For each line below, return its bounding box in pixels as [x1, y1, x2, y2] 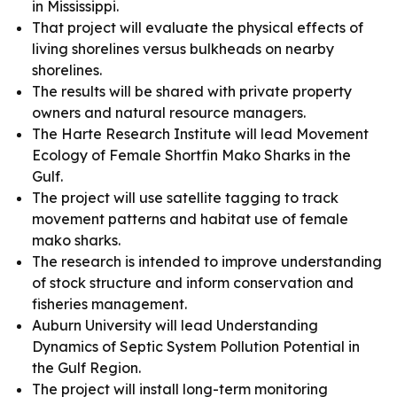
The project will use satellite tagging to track [32, 189, 339, 206]
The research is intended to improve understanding [32, 253, 382, 270]
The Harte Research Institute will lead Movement [32, 125, 369, 143]
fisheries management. [32, 295, 187, 313]
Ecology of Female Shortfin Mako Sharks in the [32, 146, 351, 164]
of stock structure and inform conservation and [32, 274, 354, 292]
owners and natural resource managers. [32, 104, 306, 121]
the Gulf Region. [32, 359, 141, 377]
